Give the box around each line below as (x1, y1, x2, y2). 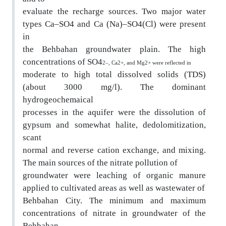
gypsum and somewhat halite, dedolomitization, (23, 120, 206, 130)
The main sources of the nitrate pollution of (23, 157, 178, 167)
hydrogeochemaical (23, 94, 93, 104)
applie (23, 183, 45, 193)
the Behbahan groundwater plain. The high (23, 44, 206, 54)
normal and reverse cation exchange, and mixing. (23, 145, 206, 155)
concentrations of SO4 (23, 56, 102, 67)
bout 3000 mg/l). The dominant (30, 82, 206, 92)
